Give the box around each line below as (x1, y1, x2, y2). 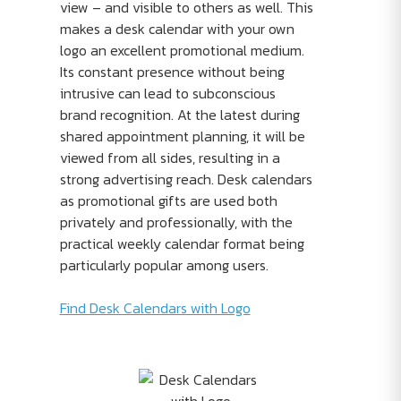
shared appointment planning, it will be (59, 125, 305, 148)
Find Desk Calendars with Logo (59, 297, 251, 320)
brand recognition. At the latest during (59, 104, 300, 126)
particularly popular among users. (59, 254, 269, 277)
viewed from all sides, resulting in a (59, 147, 280, 169)
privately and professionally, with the (59, 211, 293, 234)
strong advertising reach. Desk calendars (59, 168, 312, 191)
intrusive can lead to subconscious (59, 82, 276, 105)
